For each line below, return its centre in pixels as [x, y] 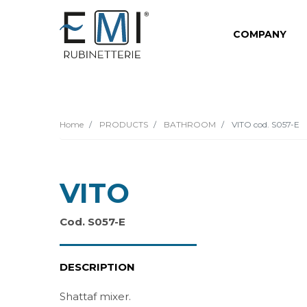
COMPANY [260, 34]
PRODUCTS [123, 124]
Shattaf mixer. [95, 296]
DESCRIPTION [97, 267]
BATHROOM [189, 124]
